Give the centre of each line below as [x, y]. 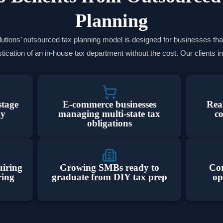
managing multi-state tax [110, 113]
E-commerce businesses [109, 104]
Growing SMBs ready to [109, 167]
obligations [109, 123]
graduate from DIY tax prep [109, 177]
